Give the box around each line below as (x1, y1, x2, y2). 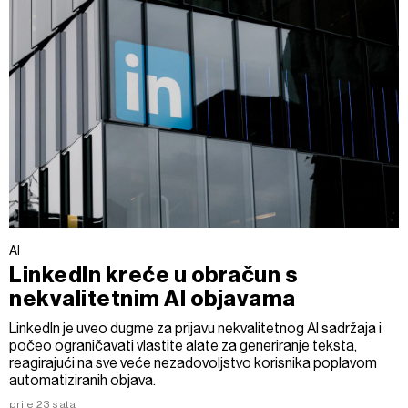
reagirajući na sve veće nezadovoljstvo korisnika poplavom (9, 354, 377, 372)
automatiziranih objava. (9, 372, 156, 390)
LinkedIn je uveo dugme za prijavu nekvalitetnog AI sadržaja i (9, 320, 382, 338)
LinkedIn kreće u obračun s (9, 262, 298, 289)
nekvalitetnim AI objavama (9, 286, 296, 312)
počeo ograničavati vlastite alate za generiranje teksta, (9, 337, 357, 355)
